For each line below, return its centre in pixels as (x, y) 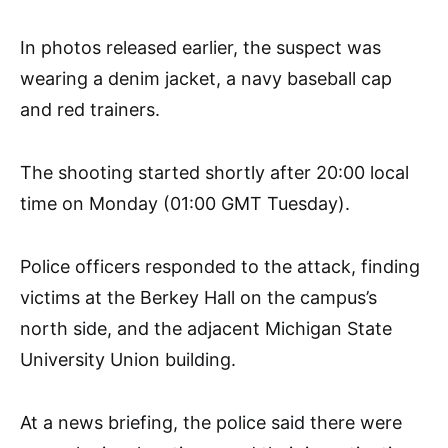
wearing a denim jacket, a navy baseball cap (206, 78)
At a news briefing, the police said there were (211, 422)
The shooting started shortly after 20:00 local (214, 172)
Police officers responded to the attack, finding (220, 266)
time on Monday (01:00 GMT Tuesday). (185, 203)
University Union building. (128, 359)
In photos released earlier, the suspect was (200, 47)
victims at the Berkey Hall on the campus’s (198, 297)
